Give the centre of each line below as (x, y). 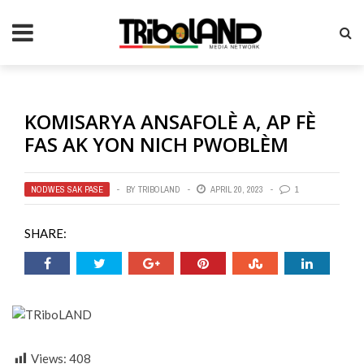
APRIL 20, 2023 (237, 189)
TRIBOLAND (159, 189)
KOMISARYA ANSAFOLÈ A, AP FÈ (170, 121)
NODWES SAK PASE (67, 189)
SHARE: (45, 233)
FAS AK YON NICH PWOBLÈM (156, 144)
